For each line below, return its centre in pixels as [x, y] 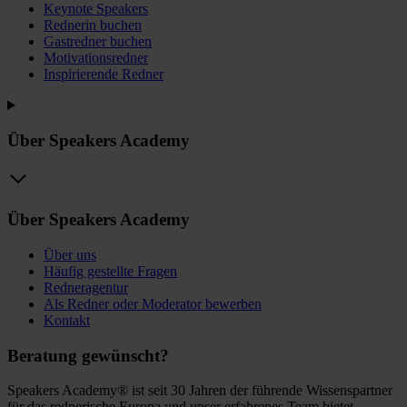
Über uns [70, 254]
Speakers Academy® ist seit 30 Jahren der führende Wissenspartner [200, 391]
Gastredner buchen [98, 42]
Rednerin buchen [93, 25]
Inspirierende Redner [104, 74]
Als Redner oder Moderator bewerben [153, 303]
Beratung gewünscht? [88, 355]
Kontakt [67, 320]
